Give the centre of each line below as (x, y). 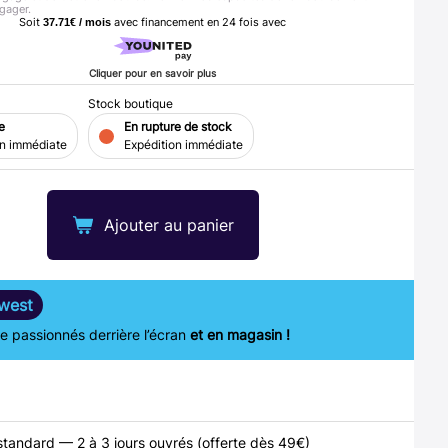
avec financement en (167, 22)
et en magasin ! (239, 335)
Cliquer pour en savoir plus (153, 73)
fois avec (263, 22)
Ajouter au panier (168, 225)
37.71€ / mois (77, 22)
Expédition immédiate (183, 145)
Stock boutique (130, 104)
